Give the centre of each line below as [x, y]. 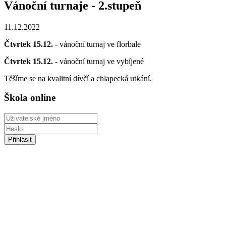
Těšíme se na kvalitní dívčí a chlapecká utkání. [78, 78]
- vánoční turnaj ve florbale [97, 44]
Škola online [30, 98]
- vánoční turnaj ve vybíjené [98, 61]
